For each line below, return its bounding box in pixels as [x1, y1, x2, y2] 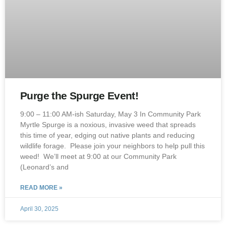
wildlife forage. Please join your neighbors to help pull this [20, 142, 205, 150]
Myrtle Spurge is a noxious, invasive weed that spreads [20, 121, 196, 129]
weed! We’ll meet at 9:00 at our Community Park [20, 152, 177, 160]
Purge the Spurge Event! [20, 90, 139, 101]
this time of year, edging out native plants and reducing [20, 131, 195, 139]
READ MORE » [20, 184, 63, 191]
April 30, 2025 [20, 205, 59, 212]
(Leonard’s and [20, 163, 69, 171]
